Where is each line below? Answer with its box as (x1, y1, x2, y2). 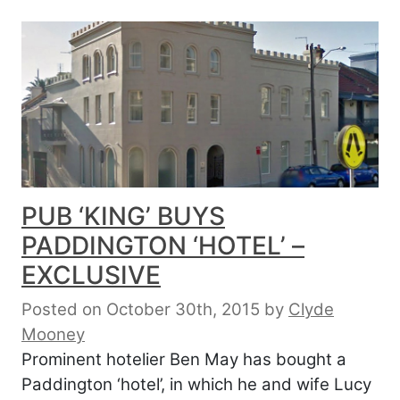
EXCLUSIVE (21, 260, 161, 291)
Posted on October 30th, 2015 (21, 299, 260, 321)
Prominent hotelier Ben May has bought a (21, 349, 346, 371)
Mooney (21, 324, 85, 346)
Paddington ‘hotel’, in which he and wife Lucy (21, 374, 371, 396)
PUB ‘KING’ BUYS (21, 201, 225, 232)
